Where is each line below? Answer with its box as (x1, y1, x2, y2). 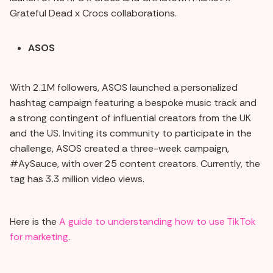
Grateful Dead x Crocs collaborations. (10, 6, 177, 19)
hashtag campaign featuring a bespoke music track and (10, 96, 257, 109)
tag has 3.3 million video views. (10, 172, 144, 185)
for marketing (10, 230, 68, 243)
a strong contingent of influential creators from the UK (10, 111, 251, 124)
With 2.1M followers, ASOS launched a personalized (10, 80, 238, 94)
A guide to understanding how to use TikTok (59, 214, 256, 228)
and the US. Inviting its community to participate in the (10, 126, 252, 140)
